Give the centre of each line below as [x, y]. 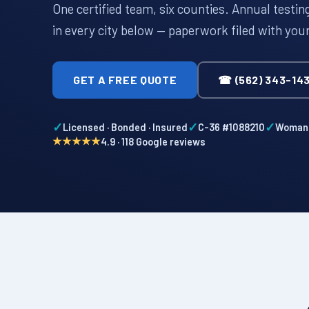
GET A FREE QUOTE [125, 80]
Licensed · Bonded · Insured [125, 127]
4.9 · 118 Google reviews [153, 141]
